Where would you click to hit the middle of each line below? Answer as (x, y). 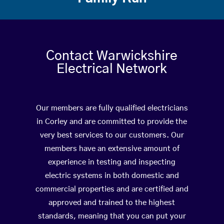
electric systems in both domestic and (112, 176)
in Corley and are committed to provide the (112, 122)
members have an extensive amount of (112, 149)
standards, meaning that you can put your (112, 216)
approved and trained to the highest (112, 203)
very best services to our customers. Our (112, 135)
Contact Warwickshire (112, 56)
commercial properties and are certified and (112, 189)
